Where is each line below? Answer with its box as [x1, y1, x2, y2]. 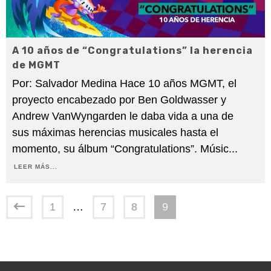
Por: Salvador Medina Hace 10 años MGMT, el [12, 77, 237, 90]
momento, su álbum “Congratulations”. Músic [12, 142, 229, 155]
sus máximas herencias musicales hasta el [12, 126, 218, 139]
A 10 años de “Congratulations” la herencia [12, 44, 253, 56]
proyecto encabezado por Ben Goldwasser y [12, 93, 226, 106]
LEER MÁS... [14, 163, 57, 170]
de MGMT [12, 59, 60, 71]
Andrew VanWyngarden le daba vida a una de [12, 109, 233, 122]
